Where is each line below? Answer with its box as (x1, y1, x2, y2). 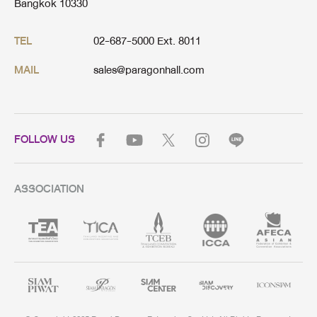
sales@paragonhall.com (93, 60, 204, 80)
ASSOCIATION (14, 180, 84, 198)
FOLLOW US (14, 130, 75, 149)
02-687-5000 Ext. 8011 (93, 31, 201, 51)
